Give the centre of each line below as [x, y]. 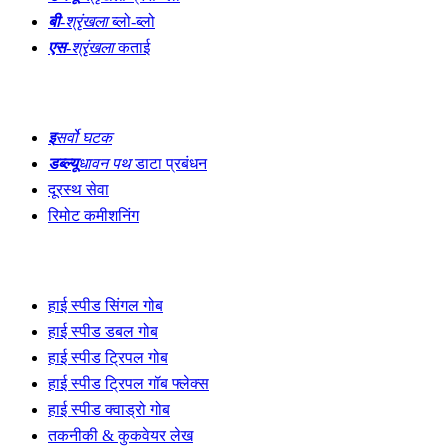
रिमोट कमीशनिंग [93, 216]
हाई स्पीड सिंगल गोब [105, 306]
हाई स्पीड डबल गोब [103, 332]
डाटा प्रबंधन [169, 164]
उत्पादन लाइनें [39, 269]
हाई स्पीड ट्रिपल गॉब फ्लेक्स [128, 384]
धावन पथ [104, 164]
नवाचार [24, 101]
